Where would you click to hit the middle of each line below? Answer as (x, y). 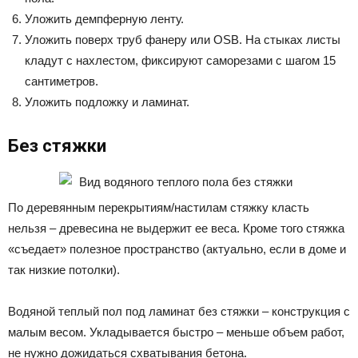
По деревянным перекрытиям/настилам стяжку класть (159, 207)
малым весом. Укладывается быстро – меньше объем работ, (176, 332)
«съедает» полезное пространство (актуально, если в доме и (177, 249)
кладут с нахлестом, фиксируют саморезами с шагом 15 (180, 60)
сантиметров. (62, 81)
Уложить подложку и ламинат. (107, 101)
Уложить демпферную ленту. (104, 18)
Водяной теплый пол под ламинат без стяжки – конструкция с (179, 311)
